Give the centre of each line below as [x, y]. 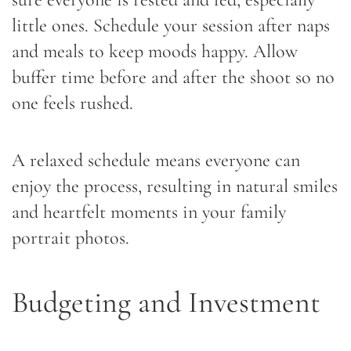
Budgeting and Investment [166, 302]
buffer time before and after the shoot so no [173, 77]
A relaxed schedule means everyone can [156, 160]
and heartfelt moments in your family [149, 212]
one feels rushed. [72, 103]
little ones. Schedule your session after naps [171, 25]
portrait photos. [71, 237]
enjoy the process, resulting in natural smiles [175, 186]
